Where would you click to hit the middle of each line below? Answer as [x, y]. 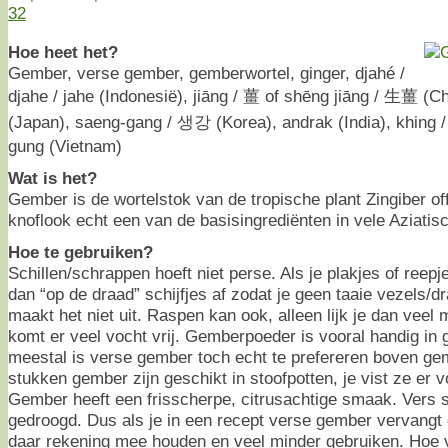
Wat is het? [52, 177]
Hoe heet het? [63, 51]
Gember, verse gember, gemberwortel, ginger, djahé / [206, 72]
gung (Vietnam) [65, 145]
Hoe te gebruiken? [80, 251]
